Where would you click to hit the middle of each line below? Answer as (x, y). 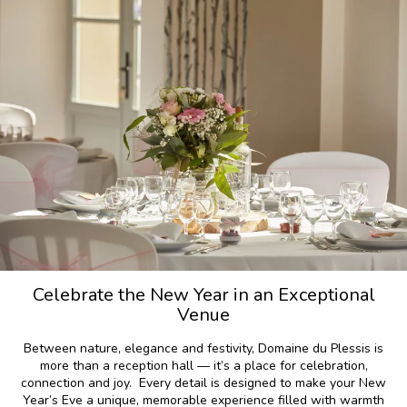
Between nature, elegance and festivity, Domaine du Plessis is (203, 348)
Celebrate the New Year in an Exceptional (203, 294)
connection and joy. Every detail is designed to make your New (203, 382)
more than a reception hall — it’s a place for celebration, (203, 365)
